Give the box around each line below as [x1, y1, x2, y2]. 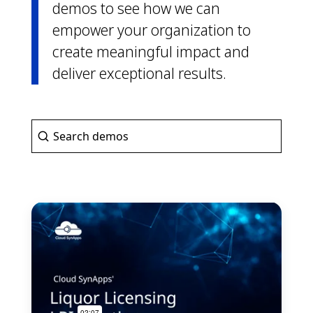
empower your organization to [52, 20, 251, 40]
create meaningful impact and [52, 42, 249, 61]
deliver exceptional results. [52, 64, 226, 83]
